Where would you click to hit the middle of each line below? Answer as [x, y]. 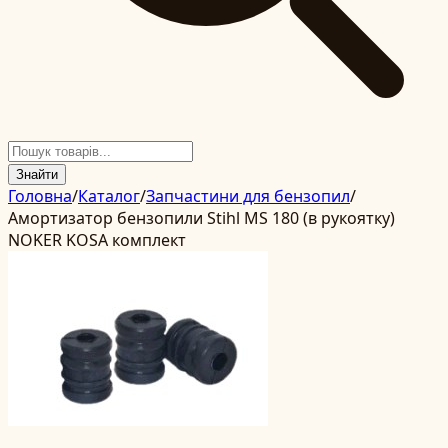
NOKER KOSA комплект [97, 240]
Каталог [109, 196]
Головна [40, 196]
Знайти [37, 174]
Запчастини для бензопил [248, 196]
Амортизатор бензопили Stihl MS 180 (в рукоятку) [201, 218]
